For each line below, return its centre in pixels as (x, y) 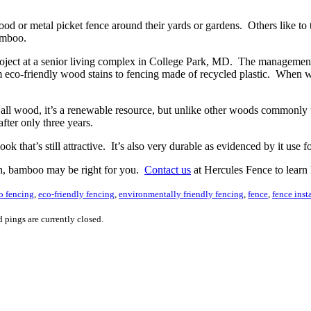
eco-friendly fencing (76, 194)
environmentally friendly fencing (181, 194)
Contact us (168, 169)
